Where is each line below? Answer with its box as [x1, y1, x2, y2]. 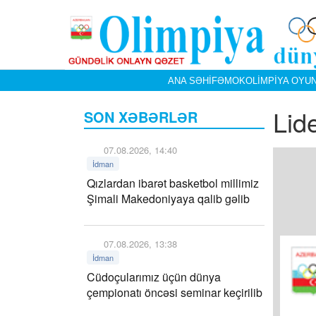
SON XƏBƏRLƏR [84, 107, 197, 127]
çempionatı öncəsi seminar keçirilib [87, 284, 262, 300]
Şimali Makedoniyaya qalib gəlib [87, 190, 250, 207]
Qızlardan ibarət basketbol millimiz [87, 175, 259, 191]
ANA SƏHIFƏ [167, 75, 224, 86]
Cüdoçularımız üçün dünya [87, 269, 221, 285]
